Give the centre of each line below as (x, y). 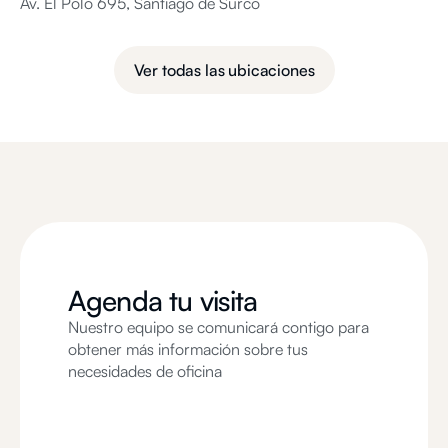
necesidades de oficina (145, 370)
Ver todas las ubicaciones (224, 69)
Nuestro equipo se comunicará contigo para (218, 326)
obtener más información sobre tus (188, 348)
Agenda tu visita (163, 300)
